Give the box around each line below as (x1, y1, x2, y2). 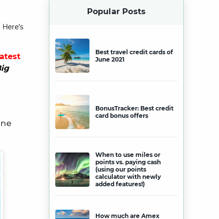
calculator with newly (95, 173, 161, 180)
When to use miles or (95, 151, 160, 158)
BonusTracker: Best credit (95, 105, 174, 112)
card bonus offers (95, 112, 148, 119)
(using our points (95, 166, 146, 173)
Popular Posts (87, 7, 146, 16)
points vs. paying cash (95, 158, 161, 166)
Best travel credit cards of (95, 48, 173, 56)
